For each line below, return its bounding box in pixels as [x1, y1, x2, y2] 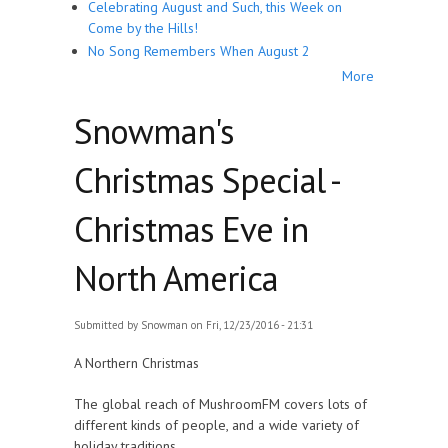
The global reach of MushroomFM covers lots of [74, 394, 367, 413]
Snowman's [74, 107, 234, 154]
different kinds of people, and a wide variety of [74, 415, 359, 434]
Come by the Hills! [88, 18, 198, 37]
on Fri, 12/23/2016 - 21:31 [188, 317, 313, 332]
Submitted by [74, 317, 141, 332]
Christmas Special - [74, 156, 338, 203]
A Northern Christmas [74, 353, 199, 372]
